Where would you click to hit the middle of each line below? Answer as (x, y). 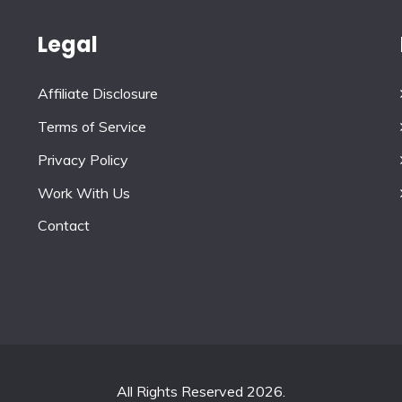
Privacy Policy (83, 159)
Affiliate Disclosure (98, 94)
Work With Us (84, 192)
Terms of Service (92, 126)
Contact (64, 226)
